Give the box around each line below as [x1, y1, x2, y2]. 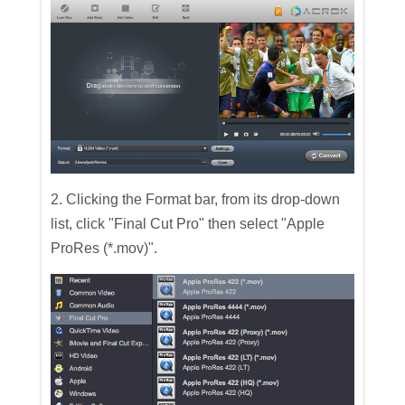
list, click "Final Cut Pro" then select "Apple [51, 215, 325, 231]
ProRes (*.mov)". [51, 240, 158, 256]
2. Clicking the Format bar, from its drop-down [51, 191, 341, 207]
